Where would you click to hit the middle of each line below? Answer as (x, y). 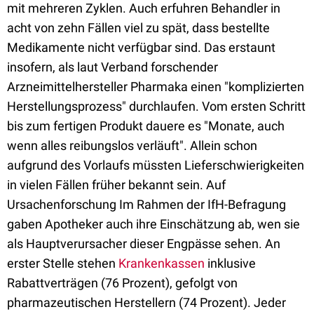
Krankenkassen (162, 263)
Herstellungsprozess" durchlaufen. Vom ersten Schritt (156, 106)
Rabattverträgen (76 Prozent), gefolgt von (122, 283)
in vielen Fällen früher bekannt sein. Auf (116, 185)
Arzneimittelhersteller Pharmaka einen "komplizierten (156, 87)
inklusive (230, 263)
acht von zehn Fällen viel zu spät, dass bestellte (138, 28)
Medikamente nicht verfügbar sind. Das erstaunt (141, 47)
